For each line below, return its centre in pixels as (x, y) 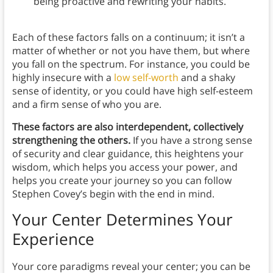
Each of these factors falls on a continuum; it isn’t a (128, 37)
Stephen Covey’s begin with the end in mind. (113, 194)
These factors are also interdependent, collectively (127, 127)
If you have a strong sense (192, 140)
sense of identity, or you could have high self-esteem (132, 91)
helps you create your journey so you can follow (122, 181)
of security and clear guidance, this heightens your (128, 154)
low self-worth (146, 78)
